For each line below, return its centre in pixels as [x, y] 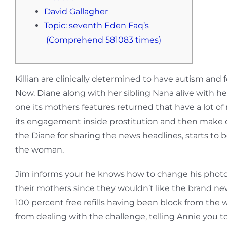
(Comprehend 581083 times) [103, 40]
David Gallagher [76, 12]
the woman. [40, 150]
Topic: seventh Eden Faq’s [97, 26]
